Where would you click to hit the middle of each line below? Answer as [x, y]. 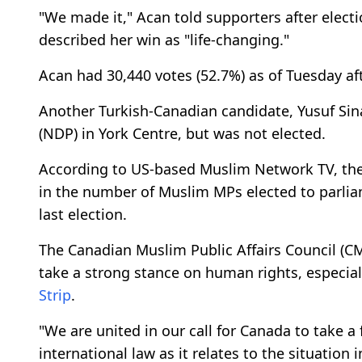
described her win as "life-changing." [164, 40]
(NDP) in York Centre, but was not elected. [182, 134]
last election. [83, 215]
